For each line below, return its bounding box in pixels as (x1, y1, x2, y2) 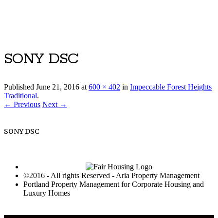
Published (4, 83, 36, 91)
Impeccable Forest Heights (130, 83, 212, 91)
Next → (42, 100, 67, 109)
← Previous (4, 100, 40, 109)
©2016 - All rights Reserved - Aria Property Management (23, 171, 200, 180)
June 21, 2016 (36, 83, 79, 91)
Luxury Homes (23, 189, 70, 198)
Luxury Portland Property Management (4, 32, 172, 43)
